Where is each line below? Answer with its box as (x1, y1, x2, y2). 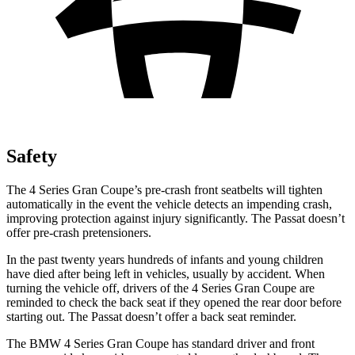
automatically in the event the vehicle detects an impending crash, (6, 197, 332, 211)
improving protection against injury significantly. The (6, 211, 274, 225)
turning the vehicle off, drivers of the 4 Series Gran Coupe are (6, 281, 315, 295)
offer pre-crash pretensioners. (6, 225, 151, 239)
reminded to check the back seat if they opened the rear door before (6, 295, 342, 309)
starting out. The (6, 309, 91, 323)
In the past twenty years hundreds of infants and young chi (6, 252, 298, 266)
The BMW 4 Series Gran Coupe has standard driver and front (6, 336, 315, 350)
